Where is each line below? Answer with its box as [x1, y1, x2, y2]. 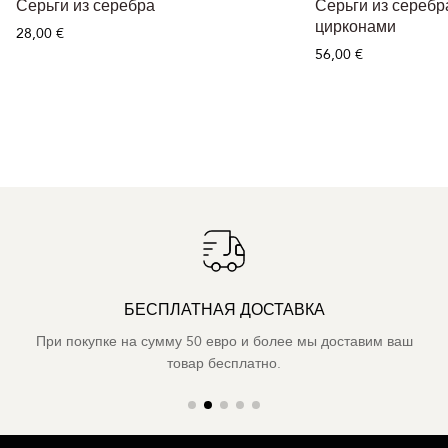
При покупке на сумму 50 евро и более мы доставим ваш [35, 331, 413, 351]
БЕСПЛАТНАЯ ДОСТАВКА [123, 298, 325, 321]
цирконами [315, 15, 397, 38]
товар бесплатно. [167, 353, 281, 373]
